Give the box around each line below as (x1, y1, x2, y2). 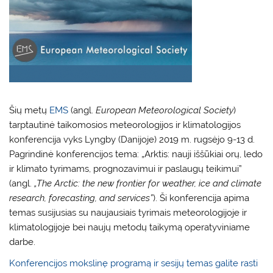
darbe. (9, 236, 36, 247)
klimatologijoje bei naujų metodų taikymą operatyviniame (9, 221, 250, 233)
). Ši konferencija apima (153, 192, 250, 204)
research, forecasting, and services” (9, 192, 154, 204)
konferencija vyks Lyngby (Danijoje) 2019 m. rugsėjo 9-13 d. (9, 133, 255, 145)
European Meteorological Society (96, 104, 234, 116)
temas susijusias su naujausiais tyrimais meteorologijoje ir (9, 207, 247, 218)
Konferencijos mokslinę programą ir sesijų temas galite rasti (9, 258, 258, 269)
